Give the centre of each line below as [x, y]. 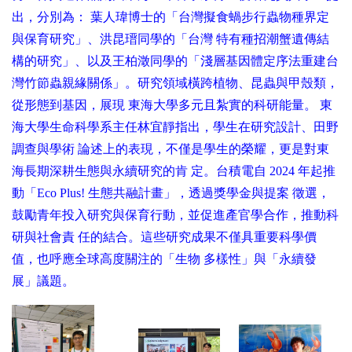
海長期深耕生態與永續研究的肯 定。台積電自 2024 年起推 [174, 170]
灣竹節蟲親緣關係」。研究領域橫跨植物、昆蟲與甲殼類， [175, 82]
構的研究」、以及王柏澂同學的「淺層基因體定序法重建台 [175, 60]
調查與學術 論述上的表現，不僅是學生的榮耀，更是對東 [170, 148]
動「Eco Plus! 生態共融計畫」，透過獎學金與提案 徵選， [171, 192]
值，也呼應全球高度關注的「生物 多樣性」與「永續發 [164, 258]
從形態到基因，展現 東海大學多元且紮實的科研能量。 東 [172, 104]
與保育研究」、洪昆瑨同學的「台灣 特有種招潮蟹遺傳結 [170, 38]
